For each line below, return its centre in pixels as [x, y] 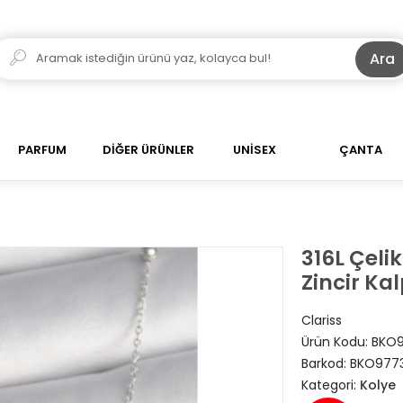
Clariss [321, 320]
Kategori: [330, 385]
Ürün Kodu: [336, 342]
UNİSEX [255, 149]
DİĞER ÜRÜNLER [148, 149]
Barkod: [325, 363]
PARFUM [42, 149]
